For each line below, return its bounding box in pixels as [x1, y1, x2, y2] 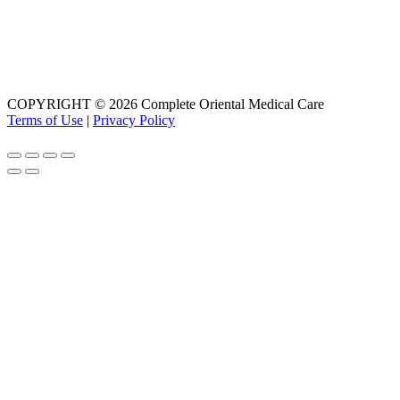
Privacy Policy [93, 112, 175, 128]
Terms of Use [7, 112, 83, 128]
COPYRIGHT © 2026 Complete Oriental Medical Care [7, 96, 324, 112]
